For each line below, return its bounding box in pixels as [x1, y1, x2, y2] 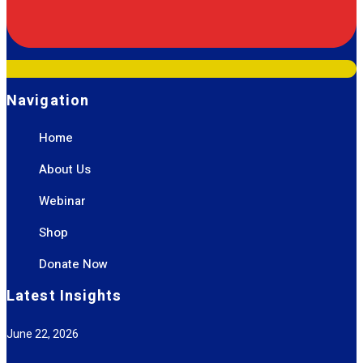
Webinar [39, 191, 86, 210]
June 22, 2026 [6, 325, 79, 343]
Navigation [6, 89, 89, 112]
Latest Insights [6, 284, 122, 307]
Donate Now [39, 254, 108, 273]
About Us [39, 160, 91, 178]
